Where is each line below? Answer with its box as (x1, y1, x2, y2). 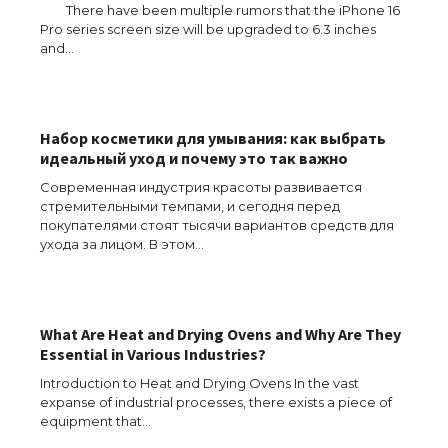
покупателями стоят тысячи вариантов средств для (40, 216, 394, 233)
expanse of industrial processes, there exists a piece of (40, 393, 392, 410)
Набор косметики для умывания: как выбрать (40, 127, 386, 148)
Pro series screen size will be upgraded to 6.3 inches (40, 20, 376, 37)
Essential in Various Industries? (40, 343, 266, 364)
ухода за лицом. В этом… (40, 235, 204, 252)
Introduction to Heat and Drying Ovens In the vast (40, 374, 359, 391)
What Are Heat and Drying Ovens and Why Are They (40, 323, 401, 344)
